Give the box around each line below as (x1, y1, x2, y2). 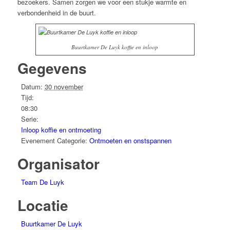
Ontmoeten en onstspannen (89, 136, 171, 146)
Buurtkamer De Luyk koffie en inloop (71, 43, 159, 51)
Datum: (21, 82, 43, 92)
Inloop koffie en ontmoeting (21, 125, 101, 135)
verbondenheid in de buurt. (17, 8, 96, 18)
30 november (44, 82, 83, 92)
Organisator (17, 153, 100, 175)
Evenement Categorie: (21, 136, 87, 146)
